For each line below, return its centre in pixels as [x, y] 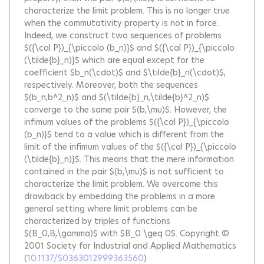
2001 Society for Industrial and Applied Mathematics [130, 246]
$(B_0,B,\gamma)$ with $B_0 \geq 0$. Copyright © [127, 234]
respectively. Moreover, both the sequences [111, 85]
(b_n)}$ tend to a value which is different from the [124, 135]
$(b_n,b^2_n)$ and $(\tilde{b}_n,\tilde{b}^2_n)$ [117, 98]
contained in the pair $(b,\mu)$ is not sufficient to [124, 172]
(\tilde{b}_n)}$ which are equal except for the [114, 60]
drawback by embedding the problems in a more [120, 197]
